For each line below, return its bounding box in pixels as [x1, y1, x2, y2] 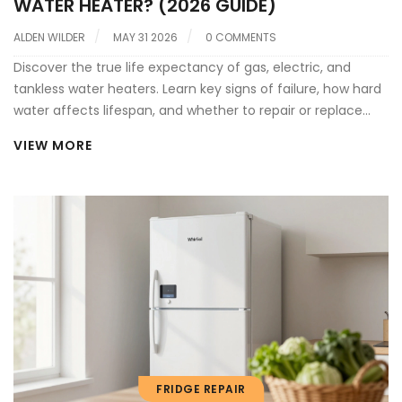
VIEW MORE [13, 135, 92, 154]
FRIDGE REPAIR [156, 380, 246, 397]
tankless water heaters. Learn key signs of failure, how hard [13, 79, 381, 98]
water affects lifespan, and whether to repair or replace [13, 100, 363, 119]
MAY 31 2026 [113, 29, 178, 45]
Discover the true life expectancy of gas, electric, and [13, 57, 351, 76]
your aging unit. [13, 122, 110, 141]
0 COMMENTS [205, 29, 276, 45]
